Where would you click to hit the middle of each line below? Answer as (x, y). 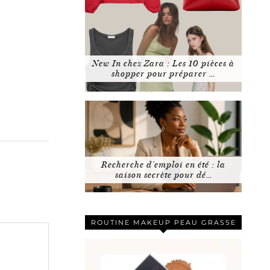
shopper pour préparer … (163, 74)
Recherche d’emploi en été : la (163, 165)
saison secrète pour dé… (163, 175)
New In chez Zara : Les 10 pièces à (163, 64)
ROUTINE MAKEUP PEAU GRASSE (163, 222)
